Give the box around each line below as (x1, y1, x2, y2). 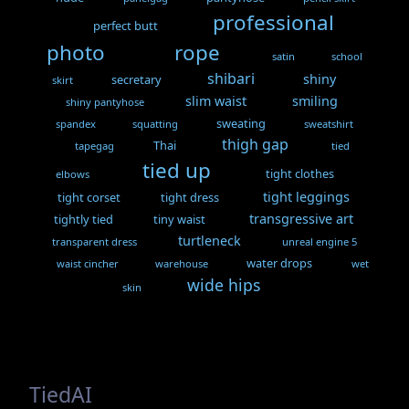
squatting (131, 117, 178, 131)
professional (213, 8, 335, 37)
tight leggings (262, 188, 350, 206)
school (331, 49, 363, 64)
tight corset (57, 189, 121, 206)
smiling (292, 92, 339, 110)
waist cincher (57, 257, 120, 271)
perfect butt (93, 17, 159, 35)
